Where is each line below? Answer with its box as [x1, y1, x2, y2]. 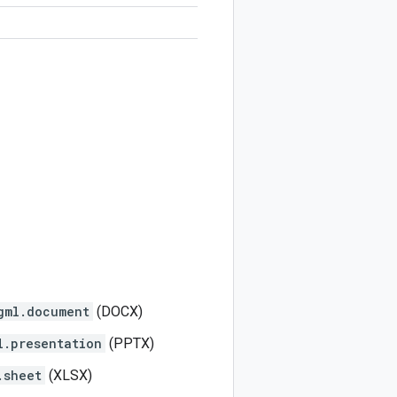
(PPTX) [105, 335, 154, 352]
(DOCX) [93, 303, 143, 320]
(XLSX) [45, 367, 92, 384]
